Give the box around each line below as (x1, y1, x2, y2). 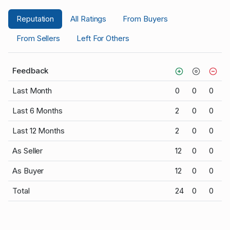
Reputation (16, 14, 54, 24)
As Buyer (12, 166, 44, 176)
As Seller (12, 146, 43, 156)
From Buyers (123, 14, 168, 24)
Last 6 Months (12, 106, 63, 116)
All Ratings (70, 14, 107, 24)
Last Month (12, 86, 52, 95)
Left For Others (76, 33, 129, 43)
